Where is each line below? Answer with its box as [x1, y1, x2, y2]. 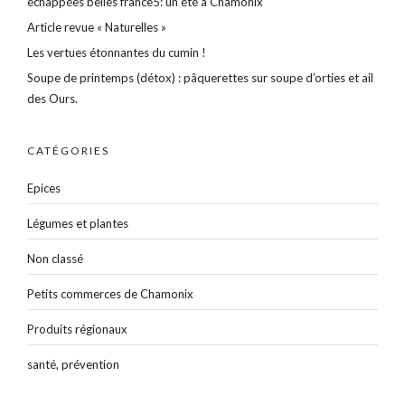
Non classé [27, 251, 83, 266]
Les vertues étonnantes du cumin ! [27, 45, 206, 60]
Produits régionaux [27, 322, 127, 336]
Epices [27, 181, 61, 195]
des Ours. [27, 91, 78, 106]
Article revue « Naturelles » [27, 20, 166, 34]
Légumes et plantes [27, 216, 128, 231]
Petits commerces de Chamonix [27, 287, 193, 301]
